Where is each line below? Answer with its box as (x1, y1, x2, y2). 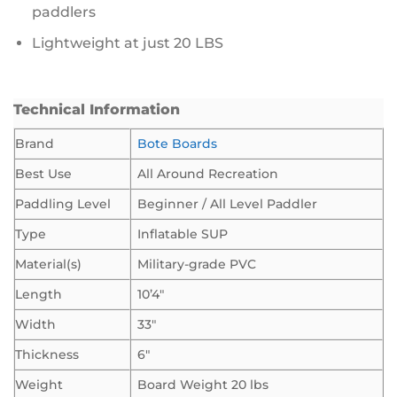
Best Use (15, 166, 72, 183)
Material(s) (15, 256, 82, 273)
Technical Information (13, 101, 180, 119)
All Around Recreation (137, 166, 279, 183)
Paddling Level (15, 196, 111, 213)
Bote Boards (137, 136, 218, 152)
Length (15, 286, 62, 303)
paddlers (31, 3, 96, 20)
